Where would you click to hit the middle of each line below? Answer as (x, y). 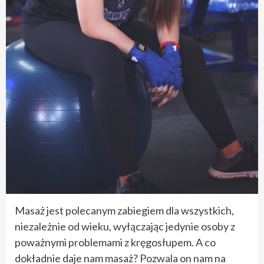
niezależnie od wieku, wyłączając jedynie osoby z (125, 226)
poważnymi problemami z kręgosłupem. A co (115, 242)
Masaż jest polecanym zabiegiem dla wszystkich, (124, 210)
